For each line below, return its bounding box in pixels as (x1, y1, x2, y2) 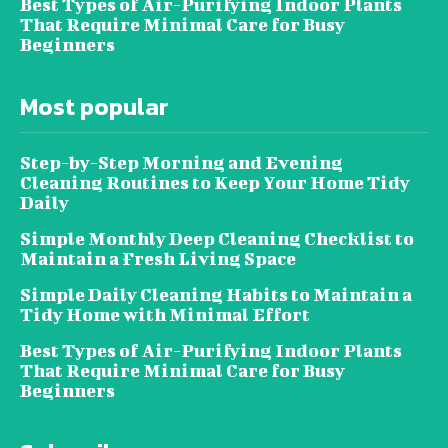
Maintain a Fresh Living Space (20, 247, 296, 269)
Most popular (20, 88, 169, 124)
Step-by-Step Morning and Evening (20, 151, 343, 173)
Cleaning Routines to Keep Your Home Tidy (20, 171, 410, 193)
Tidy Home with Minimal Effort (20, 303, 310, 325)
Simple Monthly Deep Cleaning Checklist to (20, 227, 414, 249)
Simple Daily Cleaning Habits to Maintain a (20, 283, 412, 305)
